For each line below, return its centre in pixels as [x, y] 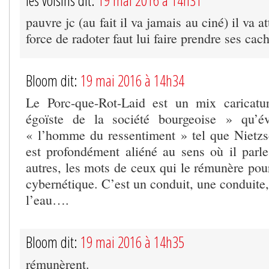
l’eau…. [47, 199]
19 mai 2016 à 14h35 [132, 242]
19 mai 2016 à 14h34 [132, 80]
